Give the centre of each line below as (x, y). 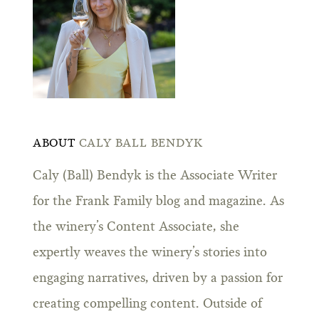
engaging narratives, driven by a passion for (157, 278)
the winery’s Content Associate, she (136, 227)
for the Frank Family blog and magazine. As (158, 201)
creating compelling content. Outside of (147, 304)
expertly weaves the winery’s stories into (150, 252)
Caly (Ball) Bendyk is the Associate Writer (155, 176)
